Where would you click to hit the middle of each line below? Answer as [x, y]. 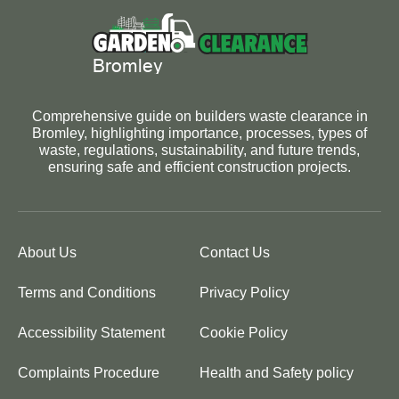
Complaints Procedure [89, 372]
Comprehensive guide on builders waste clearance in [199, 116]
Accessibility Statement [91, 332]
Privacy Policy [244, 292]
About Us [47, 252]
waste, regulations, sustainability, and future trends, [199, 150]
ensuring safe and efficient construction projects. [199, 167]
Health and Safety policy [277, 372]
